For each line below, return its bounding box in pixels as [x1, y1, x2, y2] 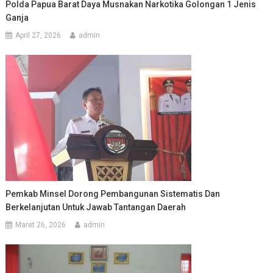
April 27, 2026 [15, 30, 62, 40]
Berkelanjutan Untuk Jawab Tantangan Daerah [5, 202, 186, 212]
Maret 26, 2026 [15, 220, 66, 229]
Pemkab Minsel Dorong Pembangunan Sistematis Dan [5, 188, 221, 199]
